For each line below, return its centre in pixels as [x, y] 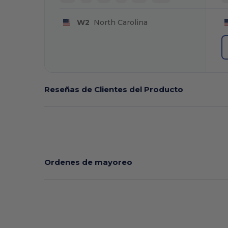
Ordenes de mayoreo [89, 162]
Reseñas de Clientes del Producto [114, 89]
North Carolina [118, 22]
